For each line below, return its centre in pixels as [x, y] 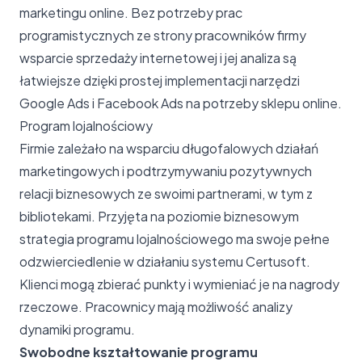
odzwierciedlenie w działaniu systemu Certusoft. [165, 261]
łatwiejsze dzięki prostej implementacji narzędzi [160, 80]
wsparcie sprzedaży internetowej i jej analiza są [158, 57]
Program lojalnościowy [86, 125]
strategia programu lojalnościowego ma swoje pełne [175, 238]
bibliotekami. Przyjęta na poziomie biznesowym [159, 216]
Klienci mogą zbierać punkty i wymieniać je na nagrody [179, 284]
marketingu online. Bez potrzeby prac [131, 12]
